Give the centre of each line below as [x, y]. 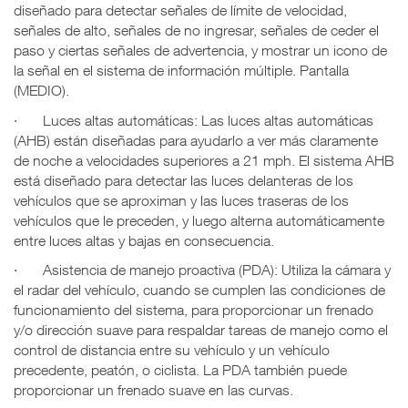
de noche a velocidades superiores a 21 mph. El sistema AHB [204, 160]
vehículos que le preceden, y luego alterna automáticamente [199, 220]
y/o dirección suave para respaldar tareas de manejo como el [201, 330]
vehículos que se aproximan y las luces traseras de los [181, 200]
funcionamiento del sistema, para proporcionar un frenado [194, 310]
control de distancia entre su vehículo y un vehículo [172, 350]
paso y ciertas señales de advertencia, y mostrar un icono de [200, 51]
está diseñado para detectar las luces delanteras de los [184, 180]
